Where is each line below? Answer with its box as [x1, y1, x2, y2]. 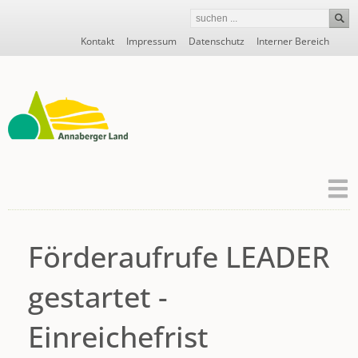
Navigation [59, 30, 107, 43]
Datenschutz [189, 34, 245, 48]
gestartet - [28, 277, 168, 317]
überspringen [59, 42, 119, 56]
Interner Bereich [257, 34, 329, 48]
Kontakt [81, 34, 114, 48]
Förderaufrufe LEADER [28, 237, 330, 277]
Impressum [126, 34, 177, 48]
